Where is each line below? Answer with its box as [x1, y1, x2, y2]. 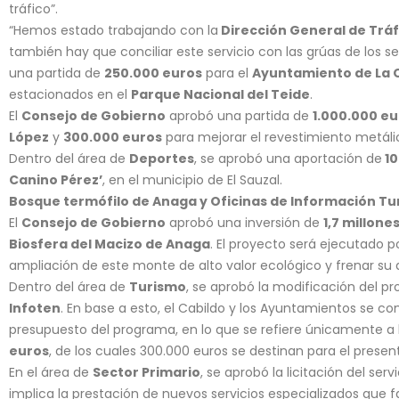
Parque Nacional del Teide [131, 85, 310, 103]
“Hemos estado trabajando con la [9, 21, 218, 39]
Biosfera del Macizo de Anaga [9, 235, 210, 253]
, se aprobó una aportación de [194, 150, 382, 167]
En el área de [9, 363, 93, 381]
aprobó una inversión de [166, 214, 323, 232]
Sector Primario [93, 363, 200, 381]
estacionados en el [9, 85, 131, 103]
